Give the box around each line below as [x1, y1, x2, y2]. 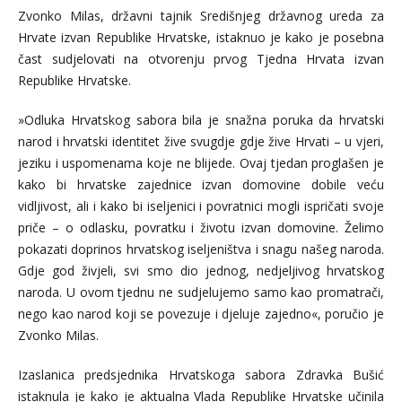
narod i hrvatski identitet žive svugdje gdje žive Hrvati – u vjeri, [18, 133, 384, 151]
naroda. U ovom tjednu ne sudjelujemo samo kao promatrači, [18, 284, 384, 301]
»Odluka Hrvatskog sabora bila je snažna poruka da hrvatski [18, 111, 384, 129]
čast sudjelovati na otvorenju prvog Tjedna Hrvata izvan [18, 50, 384, 68]
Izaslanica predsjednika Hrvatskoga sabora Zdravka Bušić [18, 366, 384, 384]
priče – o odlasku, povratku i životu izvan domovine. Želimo [18, 219, 384, 237]
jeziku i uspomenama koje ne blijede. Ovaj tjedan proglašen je [18, 154, 384, 172]
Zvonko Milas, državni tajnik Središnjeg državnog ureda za [18, 7, 384, 25]
